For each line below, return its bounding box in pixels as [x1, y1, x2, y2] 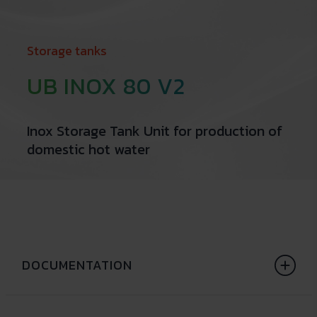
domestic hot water [26, 139, 150, 160]
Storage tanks [26, 41, 107, 60]
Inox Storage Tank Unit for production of [26, 120, 282, 142]
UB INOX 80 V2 [26, 69, 185, 103]
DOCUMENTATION [21, 255, 132, 275]
